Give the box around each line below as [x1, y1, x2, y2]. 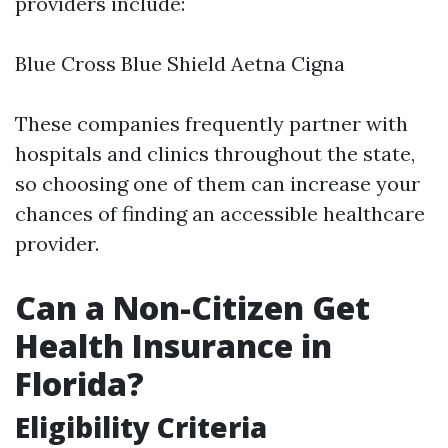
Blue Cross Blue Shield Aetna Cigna [15, 51, 345, 76]
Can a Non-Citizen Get [15, 286, 370, 329]
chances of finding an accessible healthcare [15, 201, 425, 226]
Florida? [15, 362, 144, 405]
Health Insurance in [15, 324, 332, 367]
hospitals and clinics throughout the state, [15, 141, 415, 166]
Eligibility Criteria [15, 408, 267, 446]
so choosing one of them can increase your [15, 171, 420, 196]
